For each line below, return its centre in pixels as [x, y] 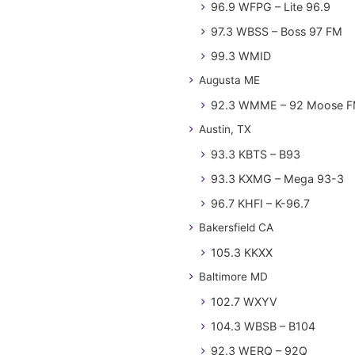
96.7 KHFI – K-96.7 [260, 203]
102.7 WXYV [244, 302]
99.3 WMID [241, 56]
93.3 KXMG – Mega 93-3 [277, 179]
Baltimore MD [233, 277]
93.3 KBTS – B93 [256, 154]
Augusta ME [229, 80]
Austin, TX [225, 129]
